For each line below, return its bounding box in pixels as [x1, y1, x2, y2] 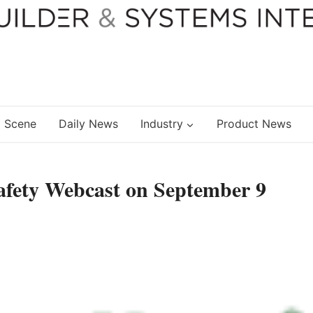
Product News [216, 117, 291, 131]
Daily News [58, 117, 118, 131]
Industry [140, 117, 183, 131]
